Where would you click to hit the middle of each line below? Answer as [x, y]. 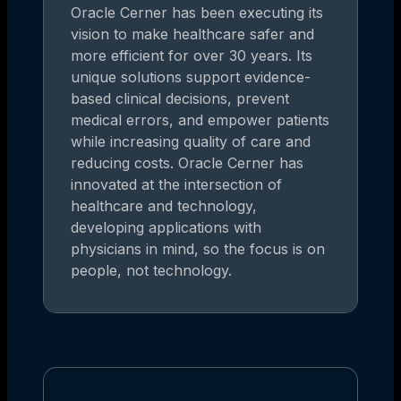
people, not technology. [151, 270]
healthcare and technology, [164, 205]
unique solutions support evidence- [191, 77]
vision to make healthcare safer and [192, 34]
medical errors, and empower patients [200, 119]
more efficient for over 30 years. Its [192, 55]
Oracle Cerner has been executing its [197, 12]
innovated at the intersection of [176, 184]
